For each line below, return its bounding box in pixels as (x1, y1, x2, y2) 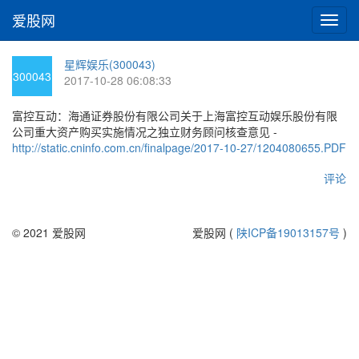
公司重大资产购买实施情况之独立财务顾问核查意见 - (12, 123, 277, 139)
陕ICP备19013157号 (236, 224, 340, 240)
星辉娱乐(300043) (64, 56, 155, 72)
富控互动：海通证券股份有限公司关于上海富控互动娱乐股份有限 (12, 107, 337, 123)
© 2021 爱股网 (12, 224, 86, 240)
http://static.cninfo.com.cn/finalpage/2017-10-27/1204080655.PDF (12, 139, 346, 155)
